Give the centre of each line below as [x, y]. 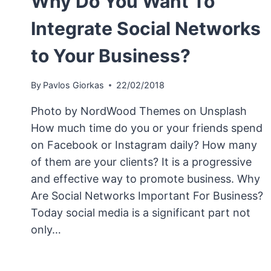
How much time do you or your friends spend [147, 128]
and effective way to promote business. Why [145, 179]
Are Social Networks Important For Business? [147, 196]
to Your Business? [111, 56]
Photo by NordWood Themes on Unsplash [139, 111]
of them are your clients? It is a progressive [141, 162]
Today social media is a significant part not [141, 213]
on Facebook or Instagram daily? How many [144, 145]
